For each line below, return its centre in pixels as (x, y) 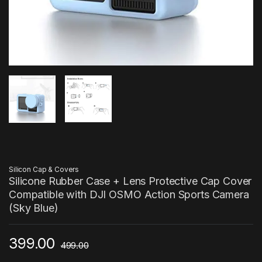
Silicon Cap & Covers (44, 170)
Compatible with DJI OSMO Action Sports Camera (129, 195)
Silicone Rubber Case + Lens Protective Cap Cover (130, 181)
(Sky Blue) (34, 208)
